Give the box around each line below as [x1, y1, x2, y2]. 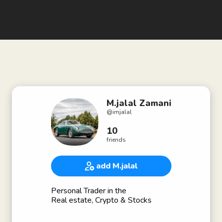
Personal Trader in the [51, 185, 126, 196]
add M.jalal [96, 161, 137, 171]
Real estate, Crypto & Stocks [51, 195, 152, 206]
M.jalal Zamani [106, 97, 171, 109]
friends [106, 136, 126, 144]
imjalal [112, 108, 132, 116]
